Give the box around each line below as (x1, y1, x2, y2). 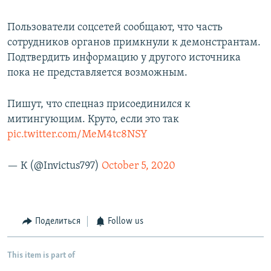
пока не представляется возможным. (7, 67, 188, 79)
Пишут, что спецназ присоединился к (7, 99, 191, 111)
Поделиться (34, 217, 80, 227)
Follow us (108, 217, 143, 227)
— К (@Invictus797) (7, 160, 102, 172)
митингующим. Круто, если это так (7, 114, 179, 126)
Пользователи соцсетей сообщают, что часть (7, 22, 223, 34)
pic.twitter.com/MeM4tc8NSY (7, 129, 148, 141)
